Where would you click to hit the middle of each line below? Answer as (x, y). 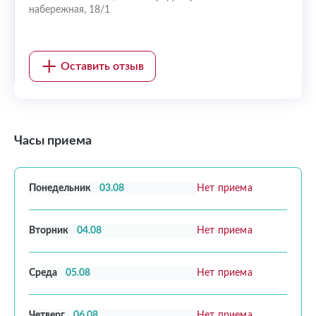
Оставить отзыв (102, 66)
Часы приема (53, 141)
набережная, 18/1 (69, 10)
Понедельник (60, 188)
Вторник (49, 231)
